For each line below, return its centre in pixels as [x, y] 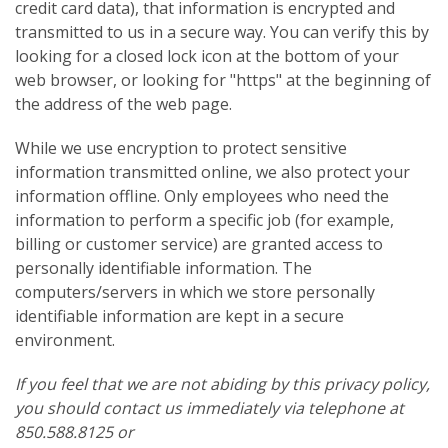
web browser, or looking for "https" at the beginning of [223, 79]
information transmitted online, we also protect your [212, 171]
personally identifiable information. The [163, 267]
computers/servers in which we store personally [195, 291]
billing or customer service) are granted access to [199, 243]
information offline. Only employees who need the [202, 195]
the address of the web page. [123, 103]
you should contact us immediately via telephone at [209, 407]
